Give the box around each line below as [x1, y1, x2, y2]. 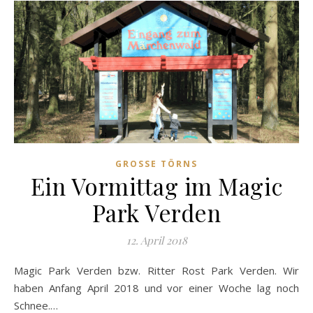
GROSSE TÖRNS [115, 157, 191, 170]
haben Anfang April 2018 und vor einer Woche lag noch [14, 280, 299, 295]
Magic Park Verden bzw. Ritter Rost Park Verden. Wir [14, 263, 23, 277]
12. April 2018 [126, 233, 187, 247]
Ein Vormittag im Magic [30, 170, 283, 201]
